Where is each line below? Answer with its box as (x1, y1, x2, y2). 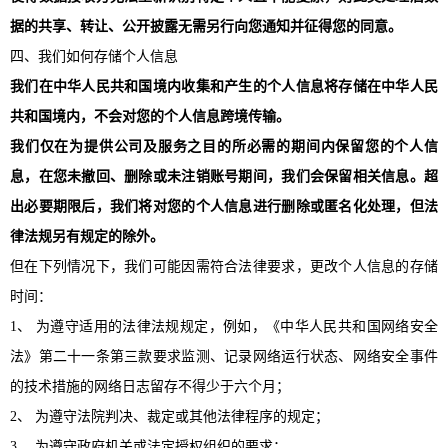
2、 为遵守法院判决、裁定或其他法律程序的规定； (10, 408, 329, 424)
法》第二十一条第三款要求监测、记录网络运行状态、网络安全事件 (10, 348, 438, 364)
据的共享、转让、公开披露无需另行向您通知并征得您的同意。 (10, 18, 402, 34)
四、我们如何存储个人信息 (10, 48, 178, 64)
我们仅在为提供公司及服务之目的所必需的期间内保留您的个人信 (10, 138, 438, 154)
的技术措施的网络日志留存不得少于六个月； (10, 378, 290, 394)
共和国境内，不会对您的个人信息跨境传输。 (10, 108, 290, 124)
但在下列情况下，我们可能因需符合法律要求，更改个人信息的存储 (10, 258, 438, 274)
